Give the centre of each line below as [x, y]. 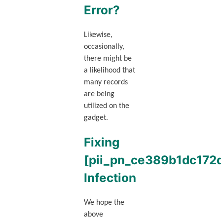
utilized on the [106, 106]
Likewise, [98, 35]
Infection [110, 178]
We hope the [104, 203]
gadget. [96, 118]
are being [99, 94]
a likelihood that [109, 70]
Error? [102, 10]
